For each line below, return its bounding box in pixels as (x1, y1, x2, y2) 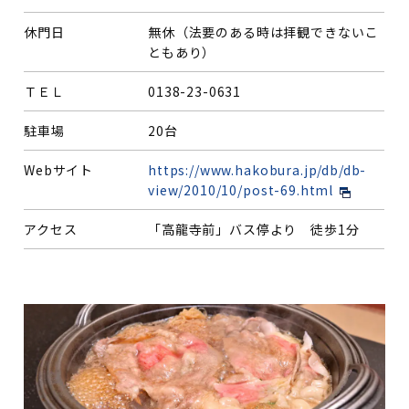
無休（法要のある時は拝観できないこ (148, 23, 379, 42)
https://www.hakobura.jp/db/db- (148, 161, 367, 180)
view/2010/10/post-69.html (148, 181, 334, 200)
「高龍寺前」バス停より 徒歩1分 (148, 220, 360, 239)
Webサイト (24, 161, 94, 180)
